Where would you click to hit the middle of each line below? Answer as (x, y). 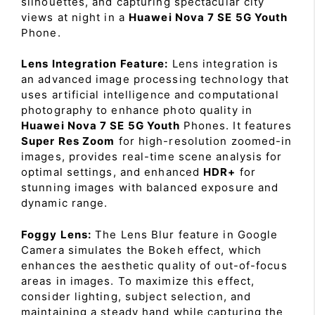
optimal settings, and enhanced (112, 172)
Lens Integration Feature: (95, 64)
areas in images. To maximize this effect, (138, 281)
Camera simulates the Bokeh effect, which (142, 250)
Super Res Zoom (68, 141)
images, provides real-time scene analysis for (152, 156)
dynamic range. (65, 203)
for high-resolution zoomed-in (204, 141)
